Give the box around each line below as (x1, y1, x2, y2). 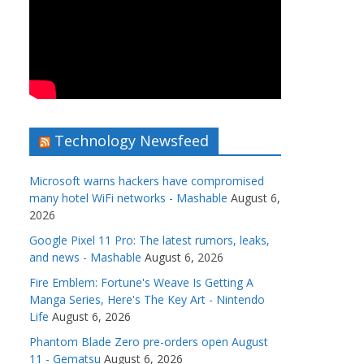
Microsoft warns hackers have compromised (29, 173, 264, 189)
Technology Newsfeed (54, 131, 209, 151)
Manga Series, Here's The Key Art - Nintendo (29, 292, 265, 308)
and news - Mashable (29, 249, 141, 266)
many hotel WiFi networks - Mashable (29, 190, 227, 206)
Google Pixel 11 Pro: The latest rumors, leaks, (29, 232, 270, 249)
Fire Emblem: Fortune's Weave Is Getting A (29, 275, 253, 291)
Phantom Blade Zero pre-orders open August (29, 334, 268, 350)
